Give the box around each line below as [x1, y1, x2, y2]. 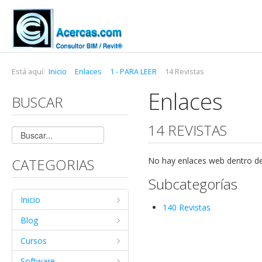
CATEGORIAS [12, 155, 94, 174]
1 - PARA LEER [110, 67, 157, 77]
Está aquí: [12, 67, 49, 77]
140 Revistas [163, 202, 211, 213]
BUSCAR [12, 92, 63, 112]
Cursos [20, 235, 47, 246]
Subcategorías [148, 174, 238, 194]
